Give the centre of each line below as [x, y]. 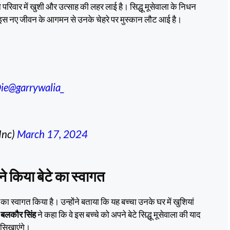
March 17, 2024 [52, 134]
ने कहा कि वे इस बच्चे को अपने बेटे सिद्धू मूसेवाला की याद [119, 214]
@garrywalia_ [36, 88]
